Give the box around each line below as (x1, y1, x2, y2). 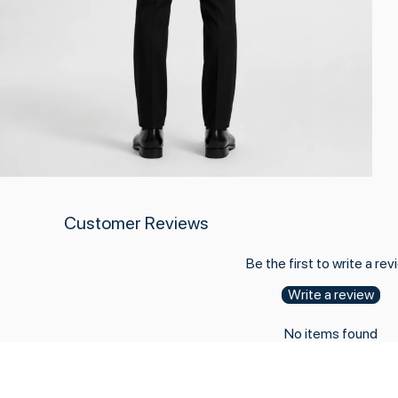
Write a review (287, 285, 374, 303)
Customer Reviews (64, 211, 209, 234)
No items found (283, 324, 378, 342)
